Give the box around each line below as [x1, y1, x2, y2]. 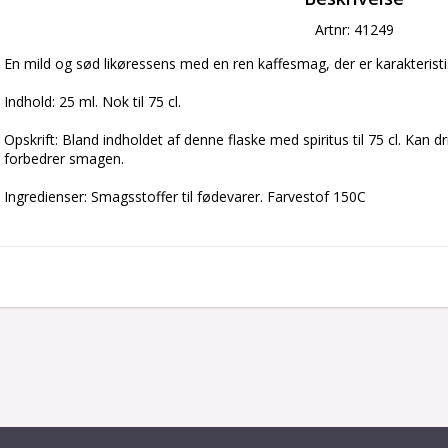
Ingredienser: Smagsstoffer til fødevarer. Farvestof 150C [4, 187, 366, 206]
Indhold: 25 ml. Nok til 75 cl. [4, 92, 181, 111]
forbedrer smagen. [4, 149, 124, 168]
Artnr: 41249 [314, 20, 394, 39]
